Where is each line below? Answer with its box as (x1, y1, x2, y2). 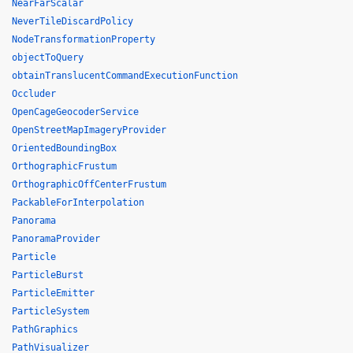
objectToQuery (12, 52, 84, 63)
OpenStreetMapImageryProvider (12, 124, 166, 136)
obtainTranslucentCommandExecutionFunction (12, 70, 238, 81)
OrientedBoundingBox (12, 143, 117, 154)
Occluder (12, 88, 56, 99)
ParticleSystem (12, 306, 89, 317)
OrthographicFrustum (12, 161, 117, 172)
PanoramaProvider (12, 233, 100, 244)
